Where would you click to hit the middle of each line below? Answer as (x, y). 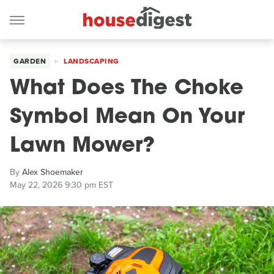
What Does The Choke (127, 89)
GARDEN (30, 61)
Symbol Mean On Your (127, 118)
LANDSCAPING (91, 61)
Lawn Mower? (82, 146)
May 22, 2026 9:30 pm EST (61, 185)
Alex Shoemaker (53, 172)
